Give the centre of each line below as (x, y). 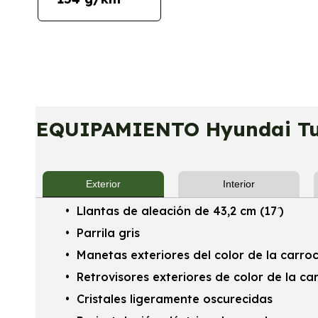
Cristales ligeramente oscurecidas (174, 299)
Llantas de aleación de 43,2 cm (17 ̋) (180, 211)
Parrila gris (108, 233)
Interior (238, 184)
